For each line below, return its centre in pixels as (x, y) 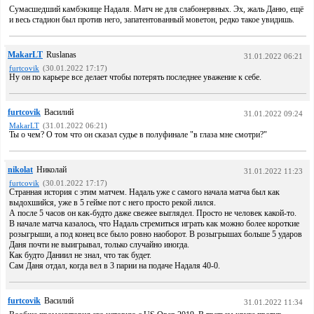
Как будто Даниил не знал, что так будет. (80, 255)
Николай (52, 170)
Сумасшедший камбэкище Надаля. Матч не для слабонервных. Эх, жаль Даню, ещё (156, 9)
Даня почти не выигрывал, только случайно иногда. (99, 245)
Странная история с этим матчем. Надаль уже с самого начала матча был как (144, 192)
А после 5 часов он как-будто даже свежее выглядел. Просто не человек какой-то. (153, 213)
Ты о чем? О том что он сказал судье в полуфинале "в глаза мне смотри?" (138, 135)
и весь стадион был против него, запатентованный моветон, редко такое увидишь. (152, 20)
